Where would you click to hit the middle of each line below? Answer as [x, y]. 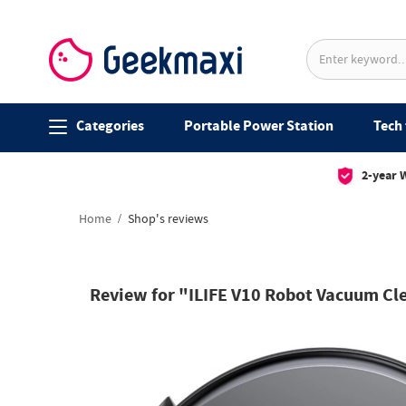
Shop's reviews [167, 220]
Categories [110, 126]
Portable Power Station [258, 126]
